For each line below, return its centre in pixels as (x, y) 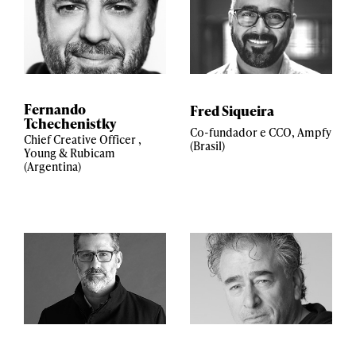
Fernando (55, 109)
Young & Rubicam (70, 153)
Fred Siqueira (232, 110)
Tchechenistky (70, 123)
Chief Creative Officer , (83, 139)
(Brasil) (207, 146)
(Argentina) (52, 166)
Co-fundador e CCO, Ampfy (261, 132)
